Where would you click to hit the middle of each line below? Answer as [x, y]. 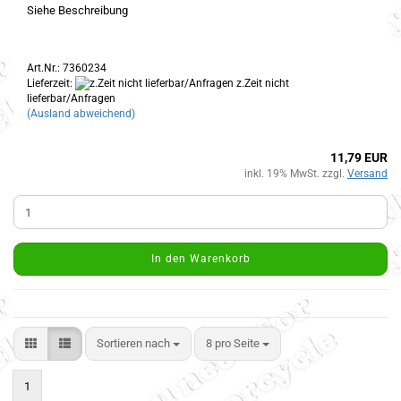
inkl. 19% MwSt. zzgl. [296, 174]
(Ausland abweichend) [81, 114]
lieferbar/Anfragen [71, 99]
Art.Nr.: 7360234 [67, 68]
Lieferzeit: [51, 83]
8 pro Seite [233, 344]
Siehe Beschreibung [77, 10]
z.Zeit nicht [261, 83]
